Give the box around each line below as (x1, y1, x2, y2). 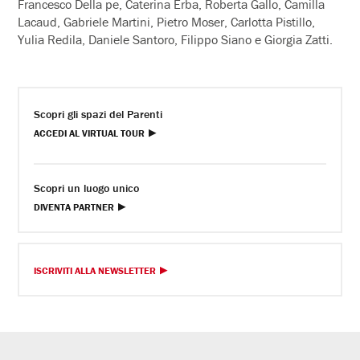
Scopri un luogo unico (34, 180, 140, 195)
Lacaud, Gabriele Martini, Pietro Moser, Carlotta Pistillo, (18, 13, 316, 30)
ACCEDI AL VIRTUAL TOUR (34, 126, 145, 139)
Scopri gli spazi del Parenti (34, 106, 163, 121)
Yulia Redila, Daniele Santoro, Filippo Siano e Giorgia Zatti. (18, 31, 333, 47)
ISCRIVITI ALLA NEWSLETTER (34, 264, 157, 276)
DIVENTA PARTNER (34, 200, 115, 213)
